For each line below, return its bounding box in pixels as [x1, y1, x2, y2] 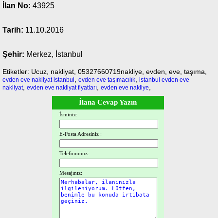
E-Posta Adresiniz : [59, 131, 102, 137]
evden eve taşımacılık [78, 76, 135, 83]
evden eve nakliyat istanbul [2, 76, 74, 83]
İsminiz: [59, 111, 77, 117]
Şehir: [2, 50, 24, 58]
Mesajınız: [59, 170, 82, 176]
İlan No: [2, 1, 31, 10]
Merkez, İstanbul [24, 50, 83, 58]
